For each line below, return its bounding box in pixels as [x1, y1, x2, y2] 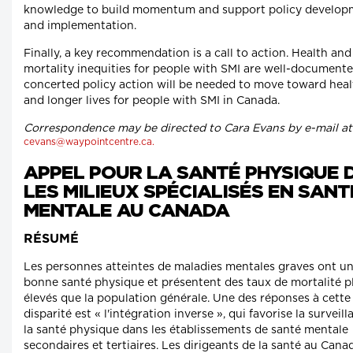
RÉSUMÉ [24, 233, 79, 246]
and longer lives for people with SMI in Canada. [24, 95, 280, 107]
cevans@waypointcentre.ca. [24, 137, 154, 147]
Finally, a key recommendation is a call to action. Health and [24, 48, 351, 60]
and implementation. [24, 20, 136, 32]
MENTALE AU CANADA [24, 199, 229, 221]
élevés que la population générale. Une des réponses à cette [24, 293, 351, 305]
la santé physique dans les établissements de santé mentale [24, 325, 348, 336]
